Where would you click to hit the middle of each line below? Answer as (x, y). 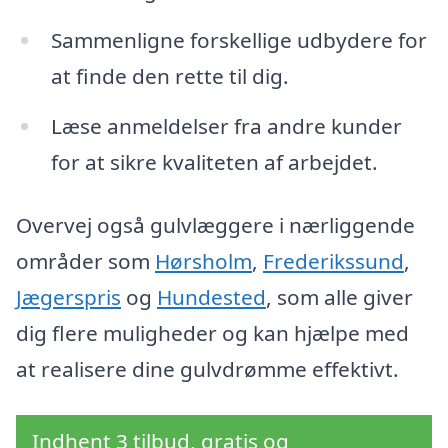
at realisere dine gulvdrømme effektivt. (207, 369)
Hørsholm (203, 261)
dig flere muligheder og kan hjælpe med (212, 333)
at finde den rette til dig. (169, 75)
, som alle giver (339, 297)
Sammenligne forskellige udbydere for (238, 39)
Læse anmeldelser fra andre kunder (226, 125)
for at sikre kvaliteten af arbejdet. (214, 161)
